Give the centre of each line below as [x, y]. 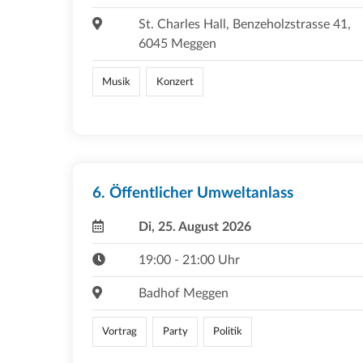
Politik [227, 332]
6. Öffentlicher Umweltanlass [193, 194]
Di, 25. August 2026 [194, 227]
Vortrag [120, 332]
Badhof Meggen [183, 294]
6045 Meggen [177, 43]
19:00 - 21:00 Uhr [189, 261]
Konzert [175, 82]
